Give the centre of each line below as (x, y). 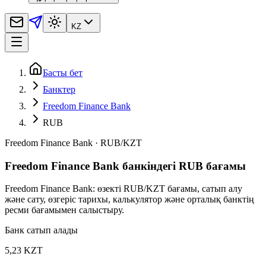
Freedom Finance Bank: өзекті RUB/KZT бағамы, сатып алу (123, 189)
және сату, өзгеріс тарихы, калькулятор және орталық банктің (129, 199)
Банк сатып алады (41, 230)
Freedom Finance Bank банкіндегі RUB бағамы (125, 166)
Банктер (59, 89)
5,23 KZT (24, 251)
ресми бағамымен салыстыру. (64, 210)
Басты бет (63, 72)
